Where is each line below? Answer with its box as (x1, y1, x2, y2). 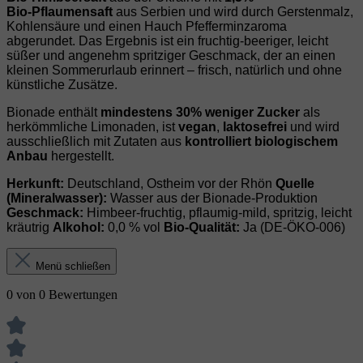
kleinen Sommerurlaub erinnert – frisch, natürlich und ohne (6, 63, 342, 78)
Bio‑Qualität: (164, 220, 240, 235)
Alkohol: (53, 220, 105, 235)
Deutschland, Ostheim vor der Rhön (64, 177, 275, 191)
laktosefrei (223, 120, 287, 135)
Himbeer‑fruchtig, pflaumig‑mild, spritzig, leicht (83, 206, 352, 220)
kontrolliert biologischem (185, 135, 338, 149)
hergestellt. (48, 149, 114, 164)
